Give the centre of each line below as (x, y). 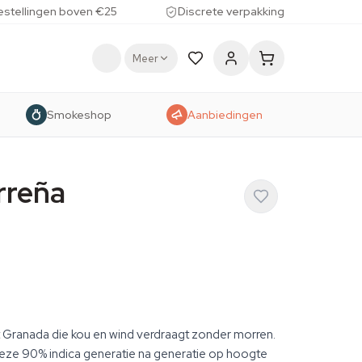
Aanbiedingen (225, 114)
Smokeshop (80, 114)
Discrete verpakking (231, 11)
